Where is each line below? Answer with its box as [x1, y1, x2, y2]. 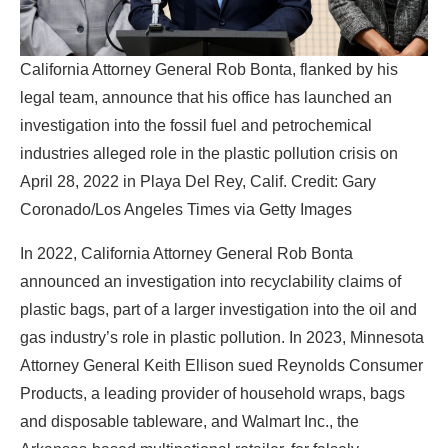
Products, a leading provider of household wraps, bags [20, 384, 405, 402]
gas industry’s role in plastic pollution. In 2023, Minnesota [20, 328, 424, 346]
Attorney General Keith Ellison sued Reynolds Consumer [20, 356, 423, 374]
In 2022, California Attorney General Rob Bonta [20, 244, 353, 262]
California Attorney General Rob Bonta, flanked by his [20, 60, 398, 78]
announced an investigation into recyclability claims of [20, 272, 401, 290]
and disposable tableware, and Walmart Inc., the [20, 412, 359, 430]
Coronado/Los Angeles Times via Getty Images [20, 200, 352, 218]
